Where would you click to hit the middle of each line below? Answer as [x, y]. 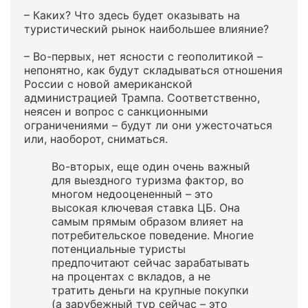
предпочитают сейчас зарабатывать [151, 263]
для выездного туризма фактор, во [148, 180]
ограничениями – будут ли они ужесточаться [148, 125]
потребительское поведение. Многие [153, 235]
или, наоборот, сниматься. [96, 139]
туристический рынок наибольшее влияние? [146, 29]
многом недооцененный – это [132, 194]
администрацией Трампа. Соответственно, [142, 98]
